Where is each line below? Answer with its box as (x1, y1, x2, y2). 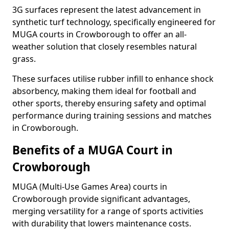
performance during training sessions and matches (12, 110, 212, 121)
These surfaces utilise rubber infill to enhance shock (12, 73, 214, 84)
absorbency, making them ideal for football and (12, 85, 196, 97)
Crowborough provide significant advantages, (12, 193, 190, 204)
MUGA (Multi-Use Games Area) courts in (12, 181, 167, 192)
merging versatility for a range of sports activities (12, 205, 203, 217)
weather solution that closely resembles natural (12, 41, 197, 52)
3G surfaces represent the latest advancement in (12, 4, 201, 15)
